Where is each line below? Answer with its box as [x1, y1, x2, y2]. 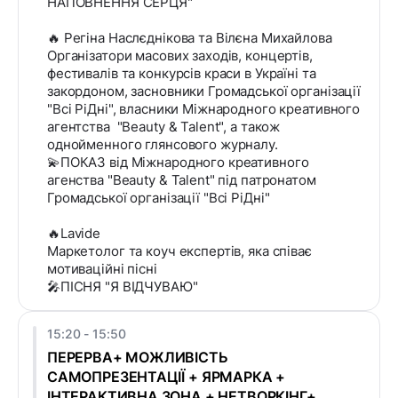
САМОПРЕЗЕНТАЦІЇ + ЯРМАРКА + [47, 368, 286, 386]
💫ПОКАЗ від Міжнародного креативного [47, 154, 309, 171]
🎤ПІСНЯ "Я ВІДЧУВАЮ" [47, 278, 198, 296]
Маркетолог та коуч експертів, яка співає [47, 243, 312, 260]
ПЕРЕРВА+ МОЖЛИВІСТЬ [47, 348, 228, 367]
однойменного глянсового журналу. [47, 136, 278, 154]
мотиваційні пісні [47, 260, 157, 278]
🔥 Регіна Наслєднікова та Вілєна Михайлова [47, 29, 332, 47]
